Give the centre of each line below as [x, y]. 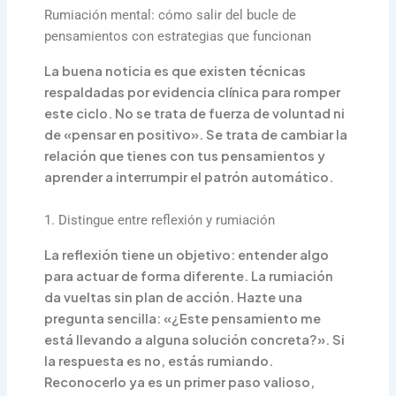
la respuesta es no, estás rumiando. [159, 360]
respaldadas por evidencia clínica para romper [193, 91]
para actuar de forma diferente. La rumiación [189, 275]
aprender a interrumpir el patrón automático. [189, 176]
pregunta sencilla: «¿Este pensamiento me [183, 318]
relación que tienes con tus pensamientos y [185, 155]
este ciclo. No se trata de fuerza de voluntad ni [195, 113]
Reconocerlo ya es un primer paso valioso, [180, 381]
